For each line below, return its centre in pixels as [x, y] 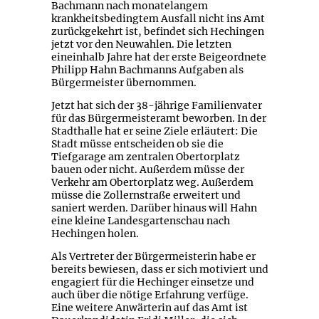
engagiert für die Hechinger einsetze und [152, 282]
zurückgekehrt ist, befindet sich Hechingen [157, 32]
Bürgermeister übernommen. [124, 83]
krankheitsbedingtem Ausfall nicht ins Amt [158, 19]
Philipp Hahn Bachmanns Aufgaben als [147, 70]
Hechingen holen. [95, 234]
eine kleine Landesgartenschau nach [140, 221]
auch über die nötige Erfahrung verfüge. [150, 295]
